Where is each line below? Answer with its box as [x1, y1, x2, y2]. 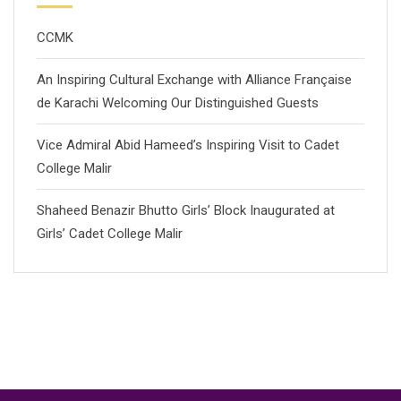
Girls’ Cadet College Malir [37, 226, 183, 242]
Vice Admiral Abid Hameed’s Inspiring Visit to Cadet [37, 137, 339, 153]
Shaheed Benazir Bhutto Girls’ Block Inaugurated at [37, 202, 335, 218]
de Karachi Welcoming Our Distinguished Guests [37, 95, 319, 111]
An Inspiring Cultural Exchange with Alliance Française [37, 72, 352, 88]
